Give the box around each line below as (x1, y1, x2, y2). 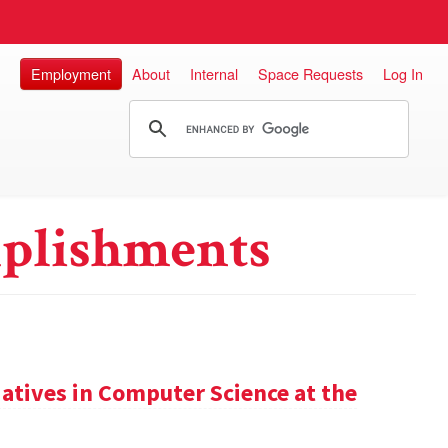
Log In (383, 63, 423, 84)
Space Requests (258, 63, 363, 84)
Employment (31, 63, 111, 84)
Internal (190, 63, 238, 84)
